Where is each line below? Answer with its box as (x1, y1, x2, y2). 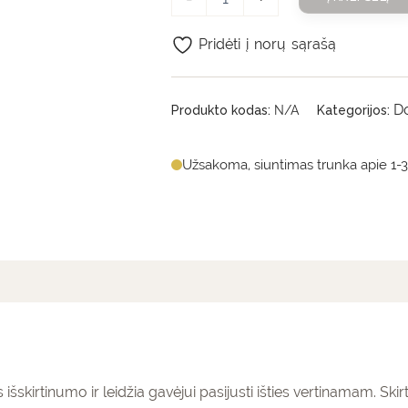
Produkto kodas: (171, 103, 275, 117)
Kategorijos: (317, 103, 394, 117)
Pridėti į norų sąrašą (199, 36, 337, 54)
